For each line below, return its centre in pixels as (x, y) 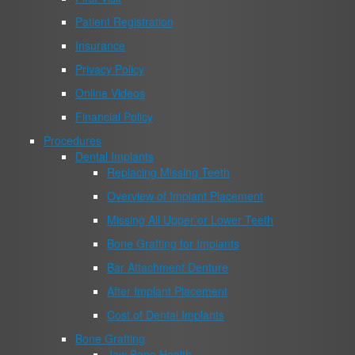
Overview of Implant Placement (185, 196)
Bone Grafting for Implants (173, 243)
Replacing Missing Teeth (168, 172)
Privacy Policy (110, 69)
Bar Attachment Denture (168, 267)
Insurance (100, 45)
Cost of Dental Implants (166, 315)
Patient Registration (124, 21)
